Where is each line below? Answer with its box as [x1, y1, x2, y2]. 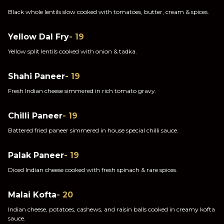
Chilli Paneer [8, 111, 62, 120]
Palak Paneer [8, 150, 64, 160]
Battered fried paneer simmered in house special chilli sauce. [8, 126, 178, 134]
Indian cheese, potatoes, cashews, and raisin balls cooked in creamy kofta [8, 205, 215, 213]
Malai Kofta [8, 190, 56, 199]
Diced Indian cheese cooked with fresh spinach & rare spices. [8, 166, 177, 173]
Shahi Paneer [8, 71, 65, 81]
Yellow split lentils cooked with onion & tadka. [8, 47, 137, 55]
